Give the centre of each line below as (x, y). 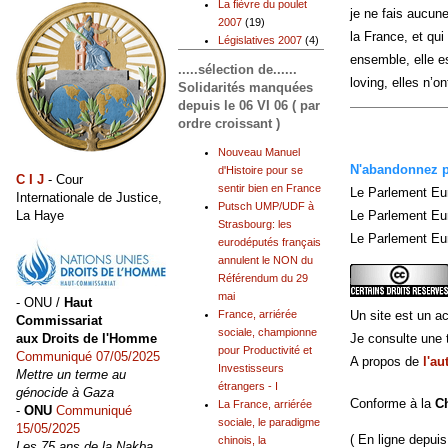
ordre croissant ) (229, 123)
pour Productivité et (265, 350)
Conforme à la (392, 403)
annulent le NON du (265, 260)
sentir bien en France (269, 188)
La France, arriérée (265, 404)
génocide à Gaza (65, 392)
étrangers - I (248, 386)
